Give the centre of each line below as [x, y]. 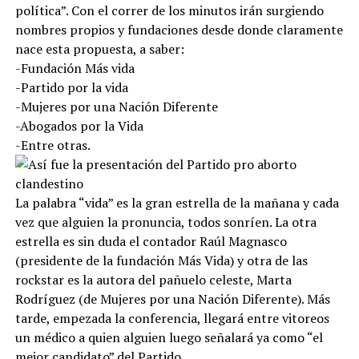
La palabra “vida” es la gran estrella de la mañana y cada [177, 202]
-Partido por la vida [71, 87]
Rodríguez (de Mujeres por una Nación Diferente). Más [172, 298]
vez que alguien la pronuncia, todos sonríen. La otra [165, 222]
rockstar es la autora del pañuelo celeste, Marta [153, 279]
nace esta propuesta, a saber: [99, 48]
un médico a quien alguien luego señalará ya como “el [169, 337]
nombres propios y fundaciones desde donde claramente [179, 29]
